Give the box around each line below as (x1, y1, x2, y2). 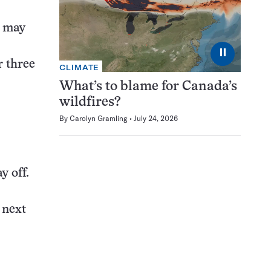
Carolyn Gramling (70, 114, 128, 123)
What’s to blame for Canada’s (59, 80, 237, 94)
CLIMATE (59, 63, 100, 73)
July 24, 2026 (134, 114, 178, 123)
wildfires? (59, 96, 121, 109)
